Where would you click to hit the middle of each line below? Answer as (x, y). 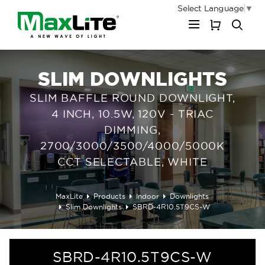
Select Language (211, 8)
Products (110, 196)
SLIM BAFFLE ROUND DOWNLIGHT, (132, 98)
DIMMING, (132, 130)
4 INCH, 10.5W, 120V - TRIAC (132, 114)
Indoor (148, 196)
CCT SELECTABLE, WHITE (132, 162)
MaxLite (70, 196)
